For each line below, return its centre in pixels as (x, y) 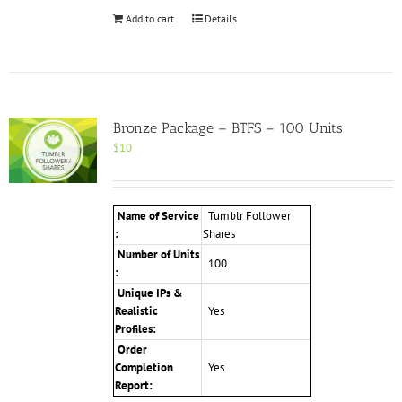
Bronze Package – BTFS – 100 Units (227, 128)
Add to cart (149, 19)
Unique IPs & (149, 293)
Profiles (133, 329)
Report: (135, 386)
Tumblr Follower (246, 216)
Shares (218, 234)
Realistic (136, 311)
